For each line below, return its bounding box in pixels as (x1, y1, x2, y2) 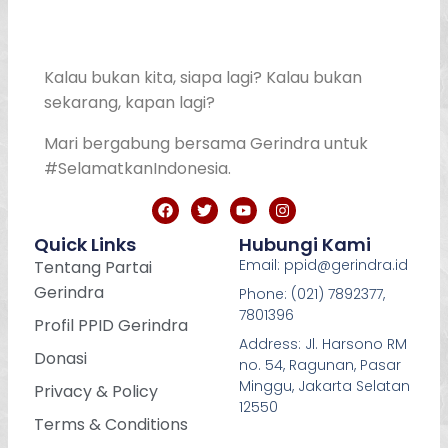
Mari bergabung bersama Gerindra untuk (43, 131, 368, 155)
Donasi (33, 346, 87, 370)
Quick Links (33, 231, 136, 257)
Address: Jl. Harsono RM (239, 333, 408, 354)
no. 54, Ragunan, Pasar (239, 354, 402, 375)
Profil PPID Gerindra (33, 313, 188, 337)
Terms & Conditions (33, 412, 188, 436)
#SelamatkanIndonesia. (43, 156, 231, 180)
